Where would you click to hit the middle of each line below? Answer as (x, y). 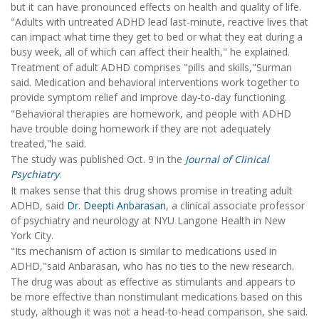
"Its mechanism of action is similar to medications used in (144, 251)
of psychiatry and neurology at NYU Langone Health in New (148, 220)
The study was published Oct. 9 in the (98, 159)
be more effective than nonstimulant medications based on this (157, 297)
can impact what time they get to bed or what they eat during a (157, 36)
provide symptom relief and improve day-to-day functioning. (149, 98)
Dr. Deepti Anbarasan (116, 205)
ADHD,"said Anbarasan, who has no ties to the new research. (152, 266)
